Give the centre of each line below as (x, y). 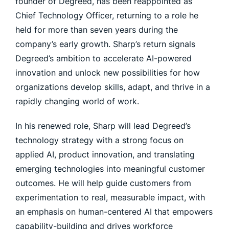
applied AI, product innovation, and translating (105, 154)
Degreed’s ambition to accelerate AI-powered (104, 58)
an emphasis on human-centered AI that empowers (114, 212)
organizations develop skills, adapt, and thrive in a (113, 87)
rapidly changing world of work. (77, 101)
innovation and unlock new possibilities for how (108, 73)
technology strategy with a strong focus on (99, 140)
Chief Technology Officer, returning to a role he (107, 15)
